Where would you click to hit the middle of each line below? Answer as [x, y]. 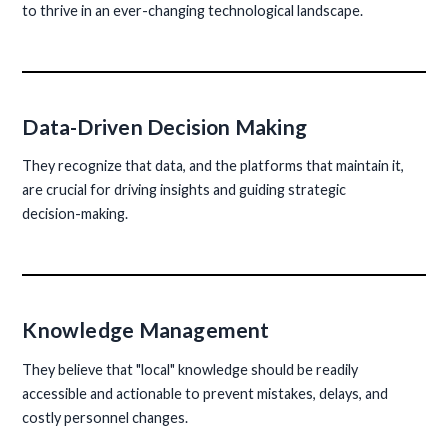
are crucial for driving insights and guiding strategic [184, 190]
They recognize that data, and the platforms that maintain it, [213, 166]
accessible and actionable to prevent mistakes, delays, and [205, 393]
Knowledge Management [146, 330]
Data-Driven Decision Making [165, 126]
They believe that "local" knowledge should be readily [190, 369]
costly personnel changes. [105, 417]
